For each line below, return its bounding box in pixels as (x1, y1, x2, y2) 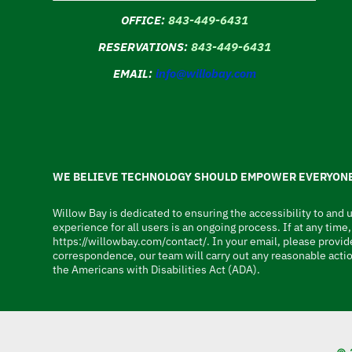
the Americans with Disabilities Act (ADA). (53, 262, 261, 277)
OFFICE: (120, 13, 165, 28)
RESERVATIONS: (97, 39, 188, 55)
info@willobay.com (155, 66, 256, 82)
